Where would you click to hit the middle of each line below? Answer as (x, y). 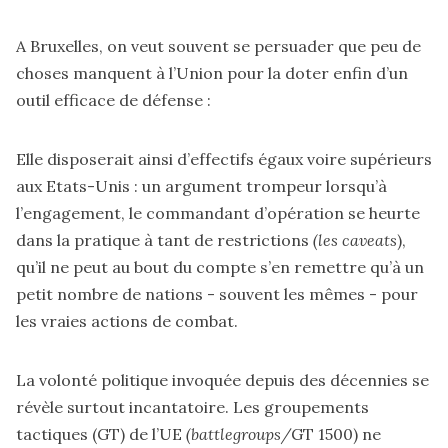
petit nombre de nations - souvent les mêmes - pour (217, 293)
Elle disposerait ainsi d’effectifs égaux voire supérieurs (224, 158)
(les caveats (355, 239)
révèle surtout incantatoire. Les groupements (192, 406)
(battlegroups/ (238, 433)
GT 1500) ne (336, 433)
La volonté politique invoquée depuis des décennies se (222, 379)
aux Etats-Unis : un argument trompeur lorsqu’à (201, 185)
